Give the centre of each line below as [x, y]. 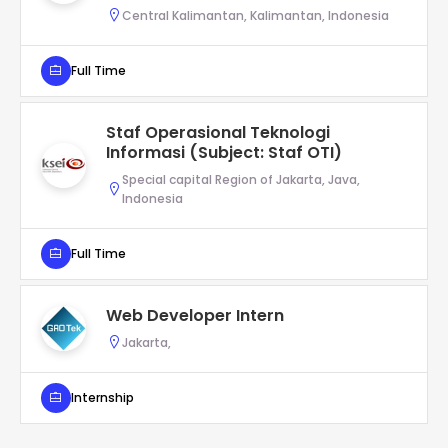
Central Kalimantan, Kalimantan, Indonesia [255, 15]
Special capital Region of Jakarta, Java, [241, 179]
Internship [102, 398]
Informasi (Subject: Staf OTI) [224, 152]
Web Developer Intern [195, 315]
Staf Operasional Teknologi [218, 132]
